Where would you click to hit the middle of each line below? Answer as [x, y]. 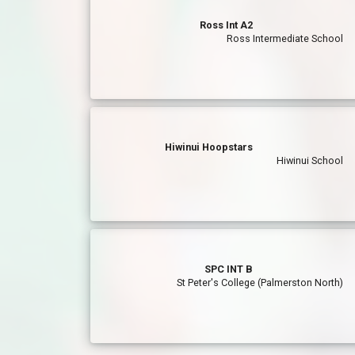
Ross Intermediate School [285, 38]
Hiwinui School [310, 160]
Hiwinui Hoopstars [209, 147]
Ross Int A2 [227, 25]
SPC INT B [229, 269]
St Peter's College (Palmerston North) [260, 282]
